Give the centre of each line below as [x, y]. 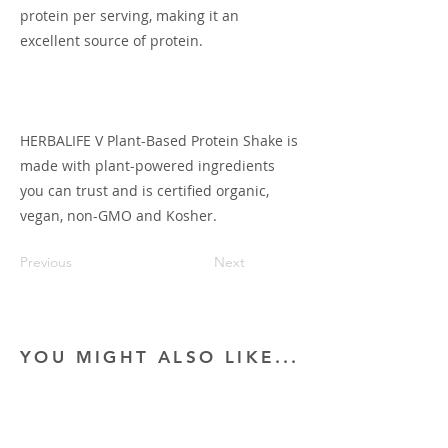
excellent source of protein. [111, 40]
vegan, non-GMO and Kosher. [118, 215]
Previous [46, 262]
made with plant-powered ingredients [147, 165]
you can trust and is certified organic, [144, 190]
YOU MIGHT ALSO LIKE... [160, 357]
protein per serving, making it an [129, 15]
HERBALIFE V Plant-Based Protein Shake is [159, 140]
